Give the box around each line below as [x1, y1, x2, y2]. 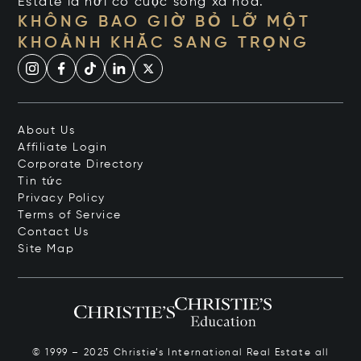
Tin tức [18, 176, 64, 188]
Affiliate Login [18, 142, 108, 154]
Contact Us [18, 226, 89, 239]
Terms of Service [18, 210, 122, 222]
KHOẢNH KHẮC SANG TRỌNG [18, 35, 310, 52]
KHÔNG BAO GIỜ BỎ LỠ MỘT [18, 15, 312, 31]
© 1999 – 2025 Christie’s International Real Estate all [32, 348, 329, 359]
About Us [18, 125, 76, 137]
